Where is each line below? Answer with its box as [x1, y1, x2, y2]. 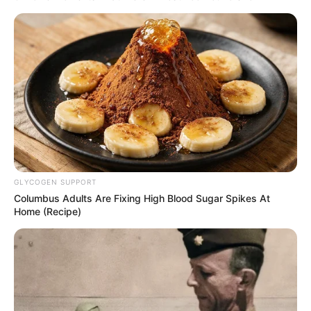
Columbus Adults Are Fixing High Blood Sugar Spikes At [14, 192, 270, 205]
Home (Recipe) [14, 205, 81, 218]
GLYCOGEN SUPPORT [14, 178, 96, 187]
